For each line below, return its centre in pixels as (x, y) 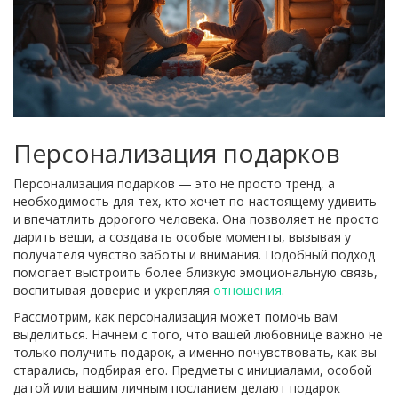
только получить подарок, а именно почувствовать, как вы (195, 353)
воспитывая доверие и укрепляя (113, 291)
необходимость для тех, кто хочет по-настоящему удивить (195, 202)
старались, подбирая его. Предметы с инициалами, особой (193, 370)
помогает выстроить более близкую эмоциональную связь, (195, 273)
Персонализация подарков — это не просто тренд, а (174, 184)
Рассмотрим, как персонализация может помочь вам (175, 317)
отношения (247, 291)
